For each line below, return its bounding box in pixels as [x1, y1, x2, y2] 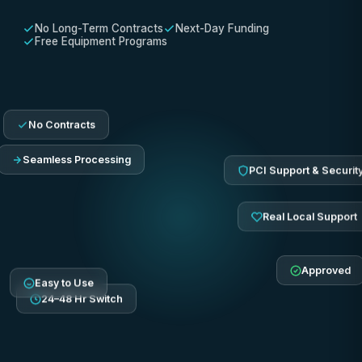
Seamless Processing [22, 149, 131, 162]
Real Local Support [263, 216, 358, 229]
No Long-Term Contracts [35, 22, 163, 36]
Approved [301, 267, 351, 280]
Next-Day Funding [175, 22, 269, 36]
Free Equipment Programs [35, 35, 167, 48]
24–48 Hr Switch [41, 292, 124, 305]
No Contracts [28, 112, 96, 125]
